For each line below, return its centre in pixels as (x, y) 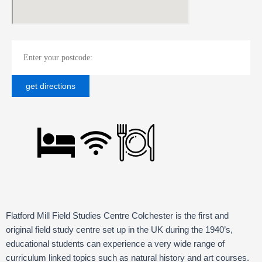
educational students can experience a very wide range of (115, 244)
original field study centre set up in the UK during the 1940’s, (119, 230)
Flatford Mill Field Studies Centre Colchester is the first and (117, 216)
